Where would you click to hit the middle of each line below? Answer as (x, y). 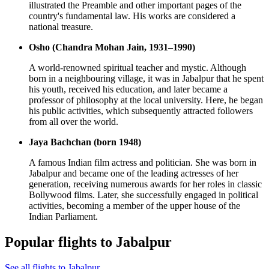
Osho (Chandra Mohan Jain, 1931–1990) (112, 47)
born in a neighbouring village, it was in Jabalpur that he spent (146, 79)
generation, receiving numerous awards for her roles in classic (145, 184)
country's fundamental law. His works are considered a (132, 16)
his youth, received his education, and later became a (128, 89)
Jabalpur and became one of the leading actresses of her (134, 174)
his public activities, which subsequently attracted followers (141, 111)
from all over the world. (74, 122)
